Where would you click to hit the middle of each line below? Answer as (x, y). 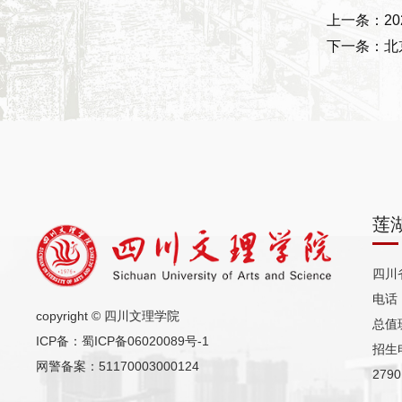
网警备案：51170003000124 (118, 366)
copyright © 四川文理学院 (108, 315)
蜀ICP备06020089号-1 (146, 341)
